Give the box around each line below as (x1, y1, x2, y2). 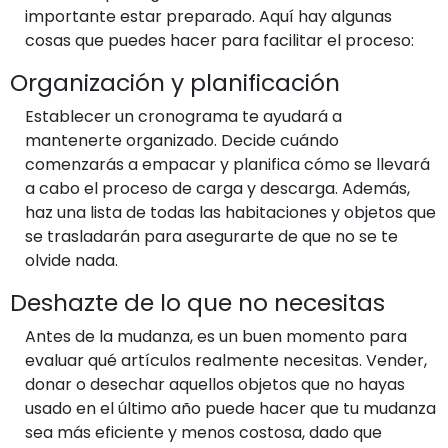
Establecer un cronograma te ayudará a (25, 104, 342, 128)
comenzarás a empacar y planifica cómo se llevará (25, 152, 430, 176)
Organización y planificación (10, 65, 340, 99)
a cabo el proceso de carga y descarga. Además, (25, 176, 410, 200)
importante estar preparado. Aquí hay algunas (25, 4, 392, 28)
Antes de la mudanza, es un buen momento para (25, 324, 407, 348)
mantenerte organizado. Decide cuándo (25, 128, 339, 152)
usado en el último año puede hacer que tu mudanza (25, 396, 436, 420)
